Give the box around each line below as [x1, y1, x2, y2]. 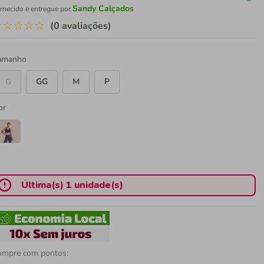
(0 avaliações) [50, 19, 112, 32]
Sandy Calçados [72, 3, 134, 14]
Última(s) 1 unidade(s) [21, 179, 124, 192]
